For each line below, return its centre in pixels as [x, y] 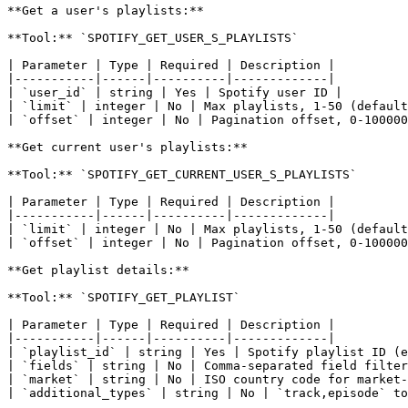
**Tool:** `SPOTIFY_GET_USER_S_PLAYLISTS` [153, 37]
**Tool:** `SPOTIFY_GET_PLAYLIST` [124, 297]
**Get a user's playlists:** [106, 10]
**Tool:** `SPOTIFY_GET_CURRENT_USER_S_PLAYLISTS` [182, 174]
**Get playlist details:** [98, 270]
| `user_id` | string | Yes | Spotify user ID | [175, 92]
